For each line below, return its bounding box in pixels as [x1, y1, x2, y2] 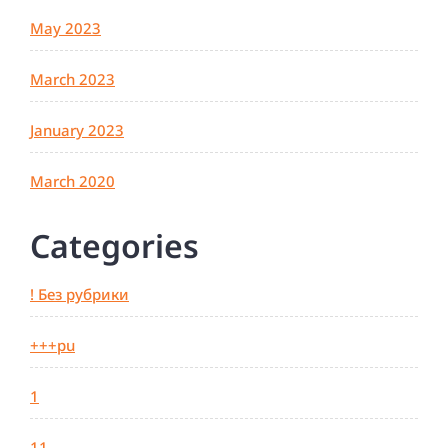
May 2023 [30, 18, 101, 39]
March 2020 [30, 171, 115, 192]
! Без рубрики [30, 284, 129, 305]
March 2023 [30, 69, 115, 90]
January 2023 [30, 120, 124, 141]
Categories [30, 224, 199, 268]
